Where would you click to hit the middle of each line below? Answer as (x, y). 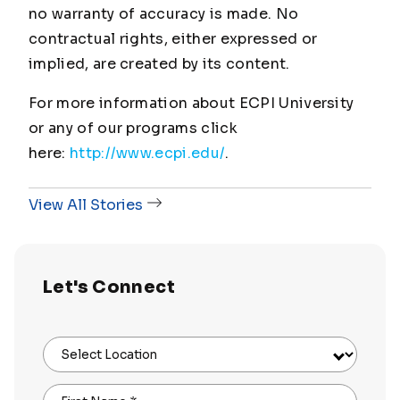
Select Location (109, 355)
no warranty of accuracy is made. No (164, 14)
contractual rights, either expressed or (173, 39)
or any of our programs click (133, 128)
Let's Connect (109, 287)
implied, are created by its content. (159, 64)
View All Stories (86, 205)
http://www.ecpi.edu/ (147, 153)
